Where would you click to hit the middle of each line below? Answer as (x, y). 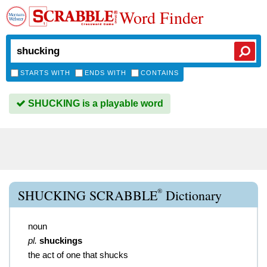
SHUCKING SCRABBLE (88, 195)
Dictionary (192, 195)
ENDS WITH (105, 73)
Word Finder (161, 17)
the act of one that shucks (78, 255)
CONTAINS (160, 73)
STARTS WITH (45, 73)
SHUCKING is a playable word (94, 103)
